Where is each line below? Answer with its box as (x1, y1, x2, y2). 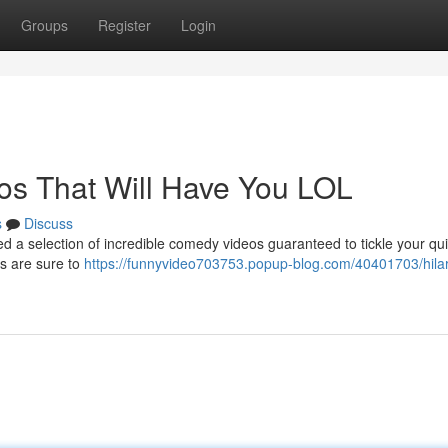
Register (98, 15, 151, 35)
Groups (21, 15, 68, 35)
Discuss (24, 213, 73, 233)
